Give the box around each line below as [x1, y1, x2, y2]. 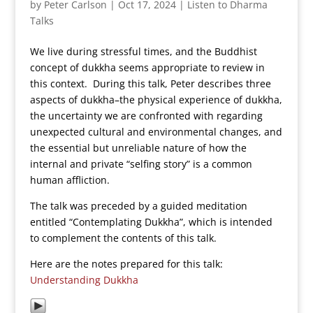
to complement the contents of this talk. [29, 231, 217, 245]
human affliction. [29, 173, 110, 187]
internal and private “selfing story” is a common [29, 157, 252, 170]
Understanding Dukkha [29, 273, 138, 286]
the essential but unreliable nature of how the [29, 141, 247, 154]
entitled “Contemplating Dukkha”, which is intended [29, 215, 272, 228]
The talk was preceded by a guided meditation [29, 199, 247, 212]
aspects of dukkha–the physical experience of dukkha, [29, 93, 282, 106]
